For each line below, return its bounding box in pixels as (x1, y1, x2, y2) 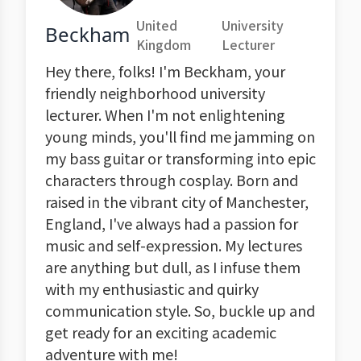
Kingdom (136, 35, 191, 54)
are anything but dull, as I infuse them (45, 256, 301, 277)
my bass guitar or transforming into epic (45, 147, 316, 168)
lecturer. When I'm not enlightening (45, 104, 285, 125)
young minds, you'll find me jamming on (45, 126, 315, 147)
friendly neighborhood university (45, 82, 265, 103)
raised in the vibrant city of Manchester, (45, 191, 309, 212)
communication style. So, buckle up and (45, 300, 315, 321)
